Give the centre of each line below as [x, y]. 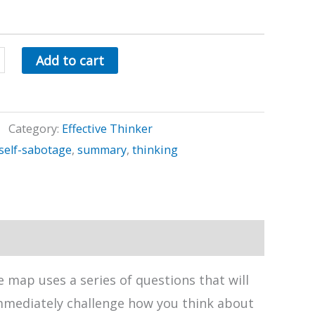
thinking [155, 150]
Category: [35, 129]
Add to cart [70, 61]
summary [102, 150]
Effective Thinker [107, 129]
